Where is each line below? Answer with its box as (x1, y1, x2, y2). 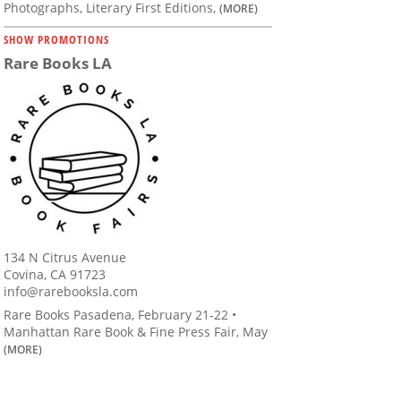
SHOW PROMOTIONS (4, 31, 109, 48)
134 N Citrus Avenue (4, 249, 126, 267)
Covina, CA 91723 (4, 266, 106, 284)
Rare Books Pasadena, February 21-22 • (4, 306, 236, 324)
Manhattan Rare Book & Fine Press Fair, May (4, 323, 268, 341)
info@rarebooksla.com (4, 283, 138, 301)
